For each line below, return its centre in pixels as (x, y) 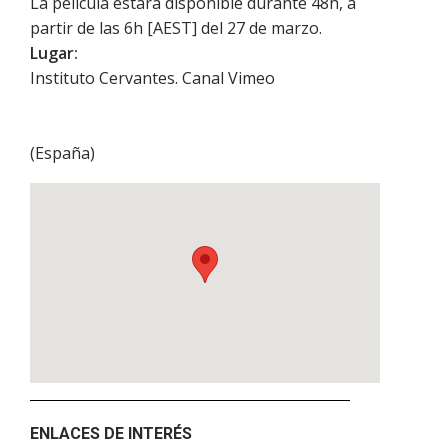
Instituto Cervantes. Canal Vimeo (152, 78)
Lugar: (54, 53)
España (62, 153)
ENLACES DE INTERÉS (111, 434)
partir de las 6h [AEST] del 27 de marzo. (176, 28)
